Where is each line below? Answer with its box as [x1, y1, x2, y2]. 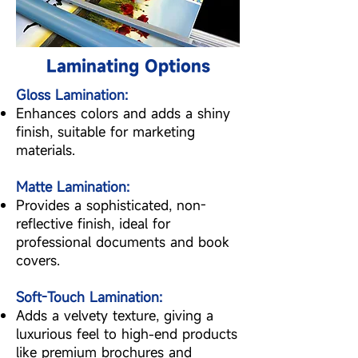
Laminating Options [46, 55, 210, 77]
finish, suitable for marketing [16, 122, 195, 141]
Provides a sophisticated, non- [16, 196, 206, 214]
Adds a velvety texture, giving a [16, 306, 213, 324]
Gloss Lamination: [16, 86, 128, 104]
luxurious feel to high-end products [16, 324, 237, 343]
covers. [16, 251, 60, 269]
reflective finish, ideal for [16, 214, 170, 233]
